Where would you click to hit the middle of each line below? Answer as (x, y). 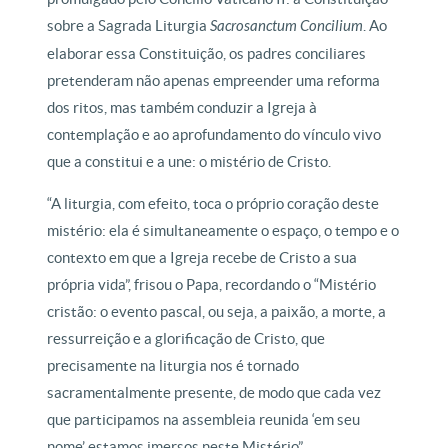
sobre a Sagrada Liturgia (129, 26)
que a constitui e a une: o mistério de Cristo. (189, 162)
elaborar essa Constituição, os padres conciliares (207, 54)
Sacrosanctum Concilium (287, 26)
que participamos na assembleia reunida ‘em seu (204, 420)
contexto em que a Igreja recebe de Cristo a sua (202, 258)
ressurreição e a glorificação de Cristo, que (186, 339)
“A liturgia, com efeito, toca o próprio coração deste (213, 204)
